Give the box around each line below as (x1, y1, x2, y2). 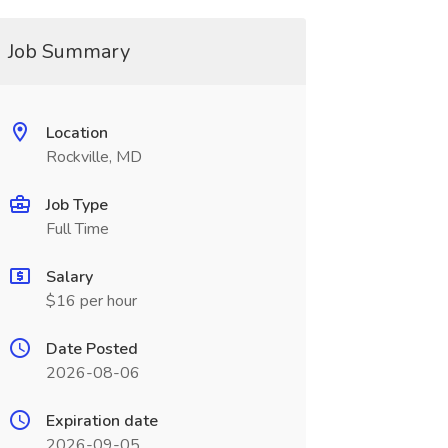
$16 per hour (45, 290, 137, 312)
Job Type (45, 194, 108, 216)
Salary (45, 266, 93, 288)
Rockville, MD (45, 146, 142, 168)
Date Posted (45, 338, 138, 360)
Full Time (45, 218, 109, 240)
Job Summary (7, 38, 130, 65)
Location (45, 122, 108, 144)
